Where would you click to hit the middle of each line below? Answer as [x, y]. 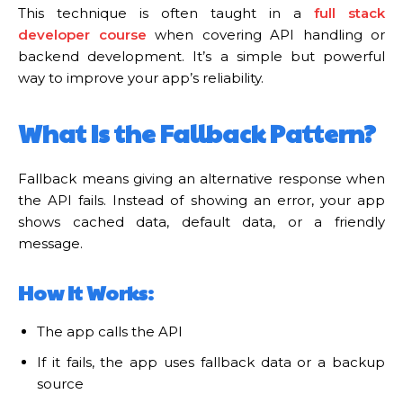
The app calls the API [110, 331]
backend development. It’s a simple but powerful [201, 56]
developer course [82, 34]
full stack [349, 13]
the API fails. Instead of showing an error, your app [201, 200]
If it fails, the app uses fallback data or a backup [211, 362]
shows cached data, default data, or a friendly [201, 221]
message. [50, 243]
